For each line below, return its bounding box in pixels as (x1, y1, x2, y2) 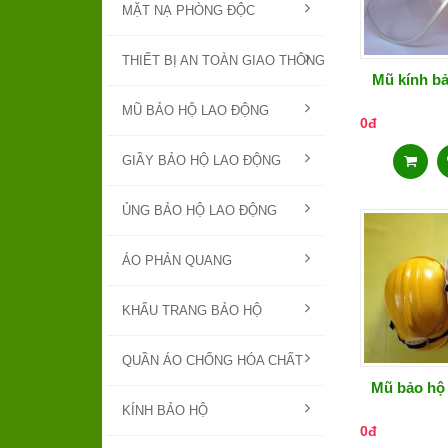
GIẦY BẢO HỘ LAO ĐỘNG (122, 153, 281, 169)
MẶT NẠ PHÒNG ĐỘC (122, 3, 255, 19)
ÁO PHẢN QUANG (122, 253, 232, 269)
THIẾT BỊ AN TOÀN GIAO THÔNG (122, 53, 325, 69)
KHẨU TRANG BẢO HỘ (122, 303, 262, 319)
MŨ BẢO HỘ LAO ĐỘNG (122, 103, 269, 119)
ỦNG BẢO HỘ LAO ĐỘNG (122, 203, 277, 219)
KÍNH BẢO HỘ (122, 403, 208, 419)
